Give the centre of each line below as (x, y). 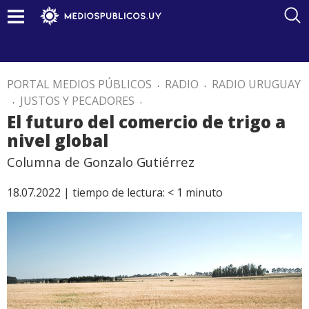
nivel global (58, 140)
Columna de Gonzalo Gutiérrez (101, 162)
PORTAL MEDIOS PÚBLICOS (79, 84)
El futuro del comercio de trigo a (146, 122)
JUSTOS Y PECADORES (77, 101)
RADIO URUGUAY (256, 84)
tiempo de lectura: (119, 192)
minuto (204, 192)
